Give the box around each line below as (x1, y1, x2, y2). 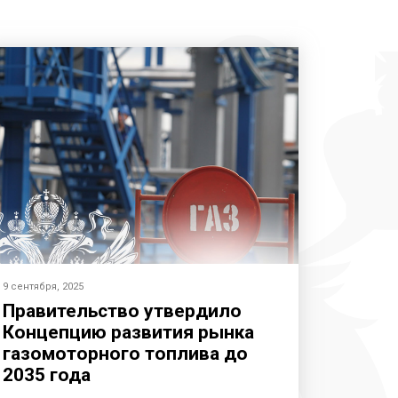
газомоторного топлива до (2, 342, 248, 364)
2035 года (2, 363, 91, 386)
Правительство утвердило (2, 299, 242, 322)
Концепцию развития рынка (2, 321, 254, 343)
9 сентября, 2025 (2, 280, 84, 292)
